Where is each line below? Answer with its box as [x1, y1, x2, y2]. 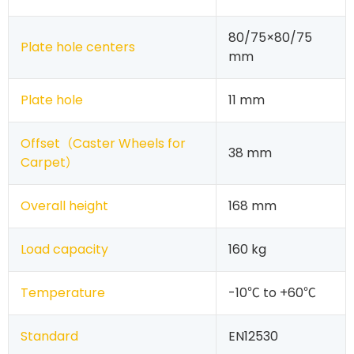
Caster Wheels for [73, 134, 186, 153]
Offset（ [21, 134, 73, 153]
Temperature [21, 283, 105, 302]
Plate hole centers [21, 37, 135, 56]
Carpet [21, 153, 66, 171]
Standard [21, 326, 78, 345]
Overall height [21, 196, 108, 215]
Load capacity [21, 239, 108, 258]
